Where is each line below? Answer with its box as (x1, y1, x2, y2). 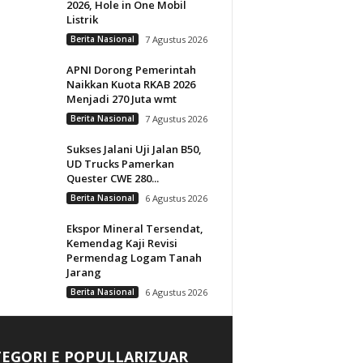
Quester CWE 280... (66, 171, 159, 186)
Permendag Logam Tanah (66, 250, 202, 265)
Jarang (66, 265, 101, 280)
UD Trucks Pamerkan (66, 156, 174, 171)
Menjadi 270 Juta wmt (66, 92, 177, 106)
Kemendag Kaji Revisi (66, 236, 177, 250)
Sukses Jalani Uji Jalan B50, (66, 142, 202, 156)
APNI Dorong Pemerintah (66, 62, 196, 77)
